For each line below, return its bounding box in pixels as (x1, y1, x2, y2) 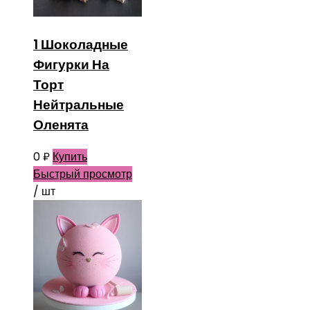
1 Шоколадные (33, 35, 128, 54)
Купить (53, 148, 87, 165)
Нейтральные (33, 95, 124, 114)
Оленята (33, 115, 89, 134)
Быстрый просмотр (33, 165, 132, 182)
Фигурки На (33, 55, 109, 74)
